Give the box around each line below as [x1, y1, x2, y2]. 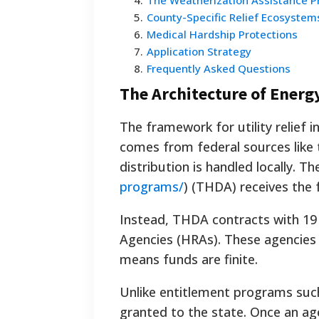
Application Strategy [147, 44, 251, 59]
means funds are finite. [120, 251, 258, 268]
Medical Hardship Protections [147, 27, 298, 42]
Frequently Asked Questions [147, 61, 291, 76]
